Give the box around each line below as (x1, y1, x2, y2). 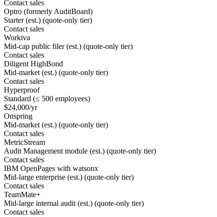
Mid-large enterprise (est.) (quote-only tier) (4, 172, 134, 181)
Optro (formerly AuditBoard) (4, 7, 93, 15)
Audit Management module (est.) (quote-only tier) (4, 146, 156, 155)
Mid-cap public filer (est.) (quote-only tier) (4, 42, 133, 50)
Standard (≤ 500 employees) (4, 94, 90, 103)
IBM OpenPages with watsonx (4, 164, 98, 172)
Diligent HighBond (4, 59, 63, 68)
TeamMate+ (4, 190, 41, 199)
